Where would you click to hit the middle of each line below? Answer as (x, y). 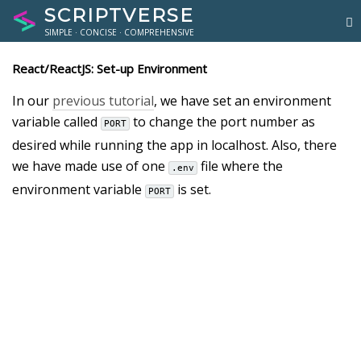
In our (32, 101)
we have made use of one (90, 166)
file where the (240, 166)
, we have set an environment (243, 101)
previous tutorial (103, 101)
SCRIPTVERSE (119, 15)
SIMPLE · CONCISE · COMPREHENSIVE (119, 32)
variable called (56, 122)
